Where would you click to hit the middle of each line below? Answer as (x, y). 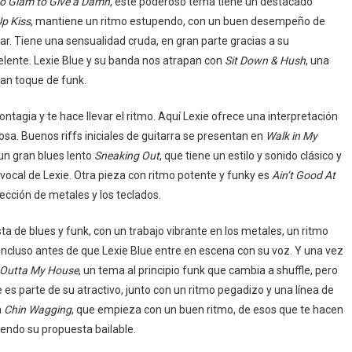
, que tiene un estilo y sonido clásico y (251, 156)
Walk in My (291, 136)
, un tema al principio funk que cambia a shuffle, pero (208, 270)
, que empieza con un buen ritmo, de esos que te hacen (207, 310)
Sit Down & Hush (265, 60)
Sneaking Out (127, 156)
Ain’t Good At (304, 175)
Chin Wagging (38, 310)
